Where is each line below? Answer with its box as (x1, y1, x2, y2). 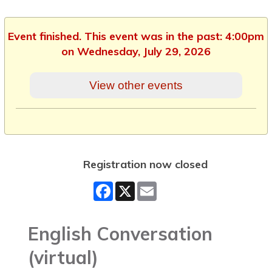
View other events (89, 78, 183, 92)
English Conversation (28, 222, 213, 245)
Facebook (113, 180, 161, 192)
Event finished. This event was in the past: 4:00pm (8, 29, 264, 43)
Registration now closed (83, 157, 208, 171)
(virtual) (28, 245, 99, 269)
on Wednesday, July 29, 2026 (61, 44, 211, 58)
